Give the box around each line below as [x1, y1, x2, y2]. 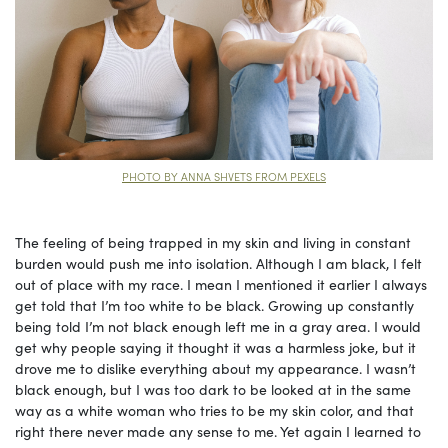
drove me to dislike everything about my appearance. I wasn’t [15, 358, 416, 379]
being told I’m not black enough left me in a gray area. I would [15, 316, 421, 337]
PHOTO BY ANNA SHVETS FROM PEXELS [122, 168, 326, 185]
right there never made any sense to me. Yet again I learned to [15, 421, 421, 442]
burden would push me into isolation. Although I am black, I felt [15, 253, 422, 274]
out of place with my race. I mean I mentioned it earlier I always [15, 274, 427, 295]
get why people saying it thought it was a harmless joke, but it [15, 337, 416, 358]
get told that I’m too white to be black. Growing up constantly [15, 295, 414, 316]
